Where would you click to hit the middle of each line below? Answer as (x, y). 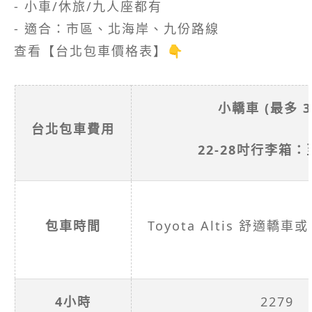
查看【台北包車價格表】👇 (99, 51)
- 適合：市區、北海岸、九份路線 (117, 29)
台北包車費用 (73, 129)
